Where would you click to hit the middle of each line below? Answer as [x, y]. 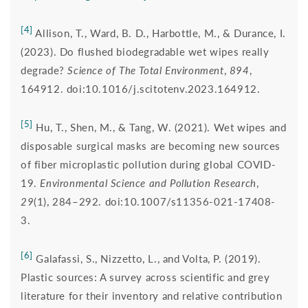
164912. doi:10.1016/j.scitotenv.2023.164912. [142, 88]
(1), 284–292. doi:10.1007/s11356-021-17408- [155, 201]
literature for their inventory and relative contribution [152, 295]
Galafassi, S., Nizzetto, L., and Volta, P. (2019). [147, 258]
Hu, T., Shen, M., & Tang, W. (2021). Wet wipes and [159, 127]
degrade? [44, 70]
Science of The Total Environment [146, 70]
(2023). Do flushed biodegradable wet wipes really [145, 51]
